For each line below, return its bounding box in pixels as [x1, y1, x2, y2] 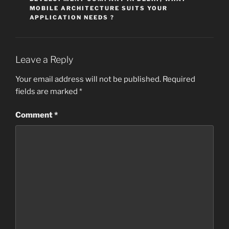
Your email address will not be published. [15, 74, 161, 84]
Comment [15, 110, 54, 120]
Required [163, 74, 195, 84]
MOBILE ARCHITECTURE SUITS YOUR [29, 5, 168, 12]
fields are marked [15, 86, 79, 96]
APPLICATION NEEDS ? [29, 14, 115, 21]
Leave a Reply [15, 54, 73, 65]
